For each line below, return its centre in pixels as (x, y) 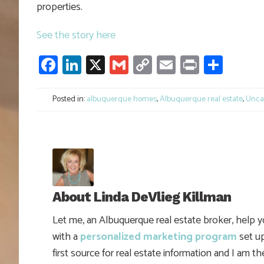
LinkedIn (115, 65)
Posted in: (69, 99)
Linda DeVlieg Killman (162, 197)
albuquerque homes (122, 99)
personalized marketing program (159, 237)
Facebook (95, 65)
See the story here (76, 35)
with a (66, 237)
